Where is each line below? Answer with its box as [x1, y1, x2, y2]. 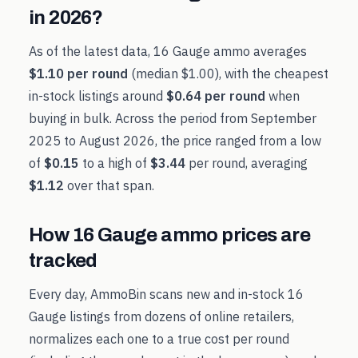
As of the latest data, [29, 43, 153, 59]
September [251, 110, 316, 126]
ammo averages [210, 43, 307, 59]
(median [128, 66, 181, 82]
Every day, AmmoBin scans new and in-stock [29, 286, 288, 302]
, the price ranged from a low [155, 133, 321, 149]
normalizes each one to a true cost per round [29, 331, 289, 347]
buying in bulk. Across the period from [29, 110, 251, 126]
